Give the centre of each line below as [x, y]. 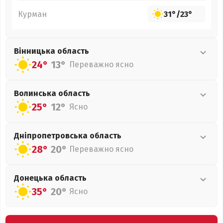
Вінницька [36, 51]
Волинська [36, 93]
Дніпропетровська [52, 136]
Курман [32, 14]
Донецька [34, 178]
